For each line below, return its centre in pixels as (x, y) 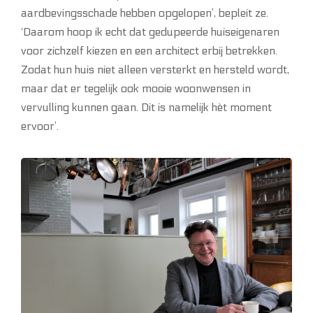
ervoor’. (40, 126)
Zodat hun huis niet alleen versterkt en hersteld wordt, (155, 70)
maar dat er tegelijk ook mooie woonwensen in (136, 89)
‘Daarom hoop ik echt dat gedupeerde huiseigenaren (150, 32)
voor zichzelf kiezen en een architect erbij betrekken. (149, 51)
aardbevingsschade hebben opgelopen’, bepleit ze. (145, 13)
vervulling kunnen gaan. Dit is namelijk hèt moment (146, 108)
